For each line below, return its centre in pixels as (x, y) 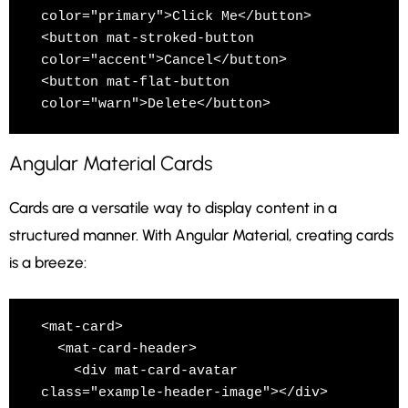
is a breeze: (48, 262)
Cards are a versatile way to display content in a (173, 207)
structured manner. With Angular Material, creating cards (201, 235)
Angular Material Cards (111, 163)
